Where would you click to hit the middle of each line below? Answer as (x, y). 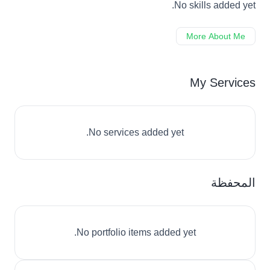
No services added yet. (136, 132)
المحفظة (233, 183)
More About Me (216, 36)
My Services (223, 83)
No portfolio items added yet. (136, 232)
